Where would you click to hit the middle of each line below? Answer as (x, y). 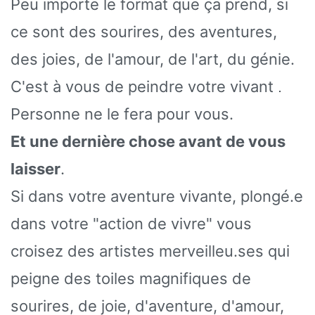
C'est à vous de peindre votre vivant (144, 86)
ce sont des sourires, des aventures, (144, 31)
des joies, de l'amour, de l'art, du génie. (153, 59)
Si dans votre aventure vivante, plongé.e (157, 196)
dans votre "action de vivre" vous (131, 223)
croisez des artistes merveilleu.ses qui (150, 251)
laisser (36, 168)
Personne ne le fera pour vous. (122, 114)
